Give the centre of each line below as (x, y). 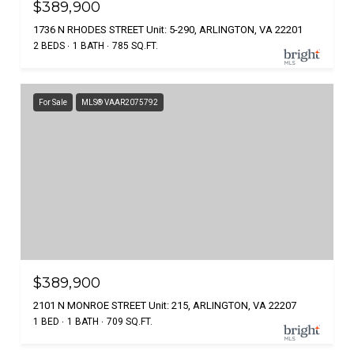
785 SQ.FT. (135, 45)
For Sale (53, 102)
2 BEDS (49, 45)
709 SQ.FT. (130, 321)
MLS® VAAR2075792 (120, 102)
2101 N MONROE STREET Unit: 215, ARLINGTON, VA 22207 (165, 305)
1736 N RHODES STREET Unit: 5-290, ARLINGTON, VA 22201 (168, 29)
